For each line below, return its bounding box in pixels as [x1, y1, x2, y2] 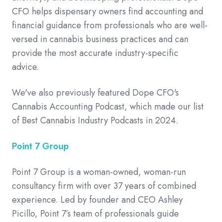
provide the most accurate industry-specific [12, 47, 178, 60]
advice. [12, 60, 42, 74]
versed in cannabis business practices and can [12, 33, 188, 46]
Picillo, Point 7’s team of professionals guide [12, 207, 179, 221]
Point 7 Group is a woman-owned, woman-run [12, 166, 186, 179]
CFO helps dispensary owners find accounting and [12, 5, 203, 18]
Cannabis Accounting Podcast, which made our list [12, 100, 204, 113]
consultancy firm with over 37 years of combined [12, 179, 196, 193]
